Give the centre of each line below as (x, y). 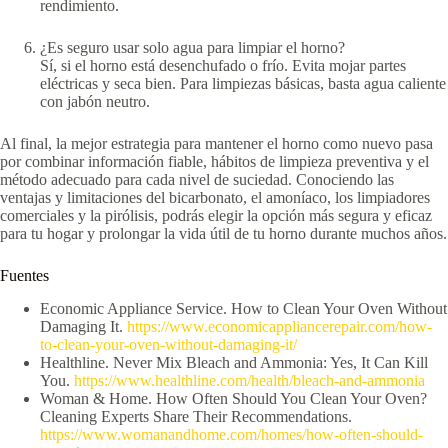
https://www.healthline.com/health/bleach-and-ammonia (249, 381)
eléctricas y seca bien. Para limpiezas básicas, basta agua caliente (243, 84)
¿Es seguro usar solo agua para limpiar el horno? (192, 48)
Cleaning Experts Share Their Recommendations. (196, 417)
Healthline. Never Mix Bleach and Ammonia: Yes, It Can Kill (234, 363)
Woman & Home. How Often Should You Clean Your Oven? (233, 399)
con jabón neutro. (95, 102)
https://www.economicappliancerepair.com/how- (279, 327)
